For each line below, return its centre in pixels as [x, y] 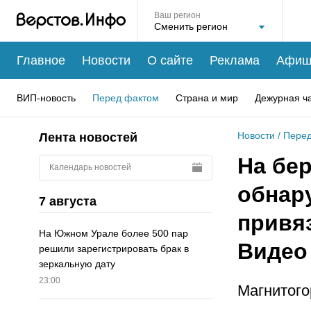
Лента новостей [88, 137]
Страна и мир [207, 98]
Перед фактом [126, 98]
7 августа [68, 201]
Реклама [235, 60]
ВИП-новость [46, 98]
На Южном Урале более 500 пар [114, 234]
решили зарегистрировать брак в [114, 249]
